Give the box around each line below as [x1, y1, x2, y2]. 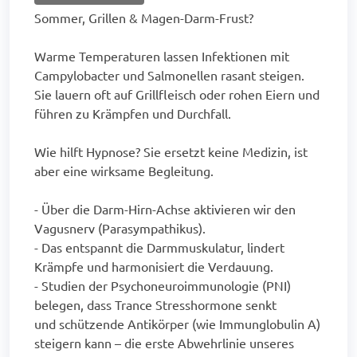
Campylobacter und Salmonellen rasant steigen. [34, 66, 304, 83]
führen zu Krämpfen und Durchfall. [34, 104, 231, 121]
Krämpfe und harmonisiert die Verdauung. [34, 257, 273, 274]
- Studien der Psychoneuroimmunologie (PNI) [34, 277, 291, 293]
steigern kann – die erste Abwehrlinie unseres [34, 334, 294, 351]
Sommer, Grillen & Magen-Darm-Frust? [34, 9, 253, 25]
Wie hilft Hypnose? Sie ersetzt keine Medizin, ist [34, 143, 308, 159]
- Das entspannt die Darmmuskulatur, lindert [34, 238, 284, 255]
